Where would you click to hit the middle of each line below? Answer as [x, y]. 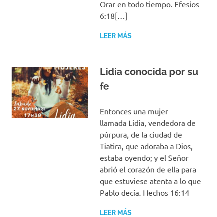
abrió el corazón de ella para [148, 169]
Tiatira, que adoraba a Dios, [146, 146]
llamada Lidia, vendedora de [147, 123]
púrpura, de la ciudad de [141, 134]
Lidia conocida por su [149, 72]
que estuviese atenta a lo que [150, 181]
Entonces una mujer [134, 111]
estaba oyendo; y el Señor [144, 158]
